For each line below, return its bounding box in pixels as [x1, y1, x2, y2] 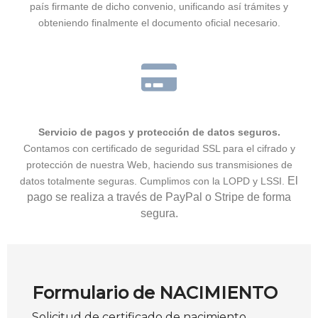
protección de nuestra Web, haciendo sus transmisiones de [26, 159, 292, 170]
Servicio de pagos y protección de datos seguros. [38, 126, 280, 138]
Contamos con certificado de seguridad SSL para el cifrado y [23, 143, 295, 154]
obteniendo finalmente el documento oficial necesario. [38, 17, 280, 28]
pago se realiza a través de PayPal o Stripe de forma [27, 190, 291, 203]
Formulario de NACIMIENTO [32, 282, 278, 303]
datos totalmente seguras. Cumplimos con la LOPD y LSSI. [20, 175, 287, 187]
